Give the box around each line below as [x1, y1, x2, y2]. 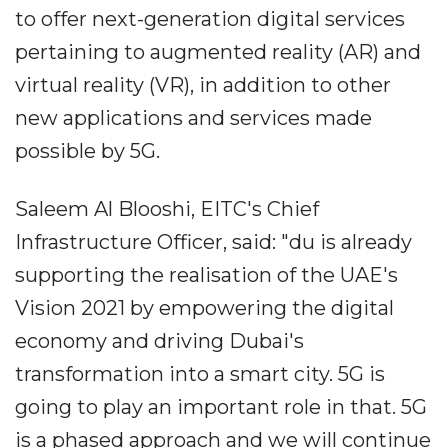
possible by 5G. [15, 138, 160, 163]
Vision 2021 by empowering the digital [15, 295, 394, 320]
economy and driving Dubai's [15, 328, 304, 353]
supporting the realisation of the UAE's [15, 262, 398, 287]
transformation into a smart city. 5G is [15, 361, 385, 386]
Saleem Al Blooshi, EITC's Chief [15, 196, 319, 221]
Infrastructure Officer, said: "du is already [15, 229, 412, 254]
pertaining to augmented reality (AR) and [15, 39, 421, 64]
